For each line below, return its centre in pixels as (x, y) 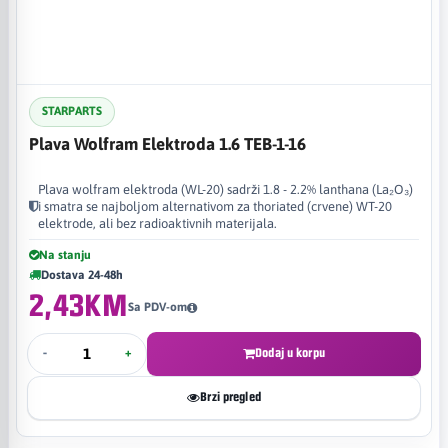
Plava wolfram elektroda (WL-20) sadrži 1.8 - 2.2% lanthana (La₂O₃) (225, 189)
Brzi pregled (230, 397)
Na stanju (65, 254)
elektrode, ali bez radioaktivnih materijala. (157, 223)
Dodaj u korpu (290, 353)
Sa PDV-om (157, 307)
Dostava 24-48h (82, 274)
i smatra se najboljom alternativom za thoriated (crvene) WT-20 (215, 206)
